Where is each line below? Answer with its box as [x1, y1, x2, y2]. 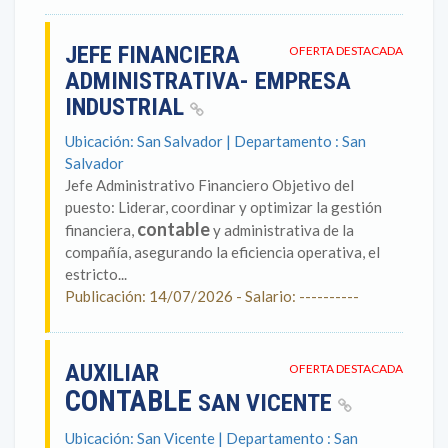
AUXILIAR [65, 359, 159, 387]
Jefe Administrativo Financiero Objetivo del [65, 176, 354, 194]
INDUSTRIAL [65, 93, 190, 121]
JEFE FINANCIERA [65, 41, 240, 69]
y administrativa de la [210, 221, 354, 239]
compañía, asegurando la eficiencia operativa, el [65, 243, 380, 261]
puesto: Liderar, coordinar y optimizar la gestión [65, 198, 382, 216]
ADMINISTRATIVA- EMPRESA [65, 67, 351, 95]
